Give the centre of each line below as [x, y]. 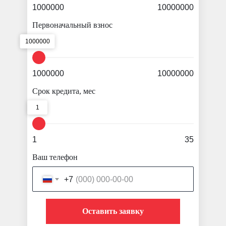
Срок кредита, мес [64, 91]
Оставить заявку [113, 211]
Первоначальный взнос [72, 25]
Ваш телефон [55, 157]
